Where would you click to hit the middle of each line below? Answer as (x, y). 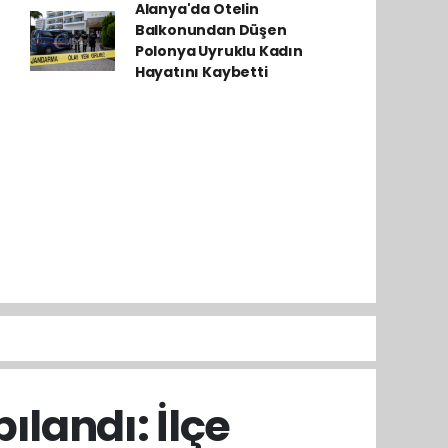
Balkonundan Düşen (210, 30)
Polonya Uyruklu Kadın (218, 51)
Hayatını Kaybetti (201, 72)
